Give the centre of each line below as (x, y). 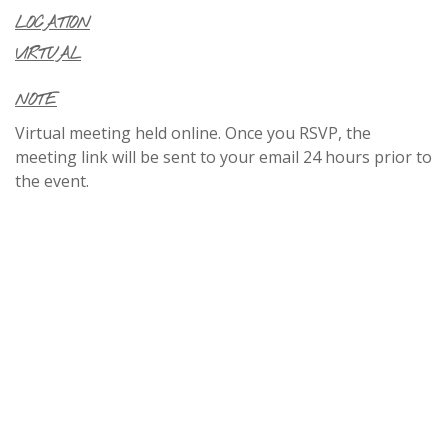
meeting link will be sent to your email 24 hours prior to (223, 156)
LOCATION (52, 23)
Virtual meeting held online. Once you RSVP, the (193, 132)
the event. (52, 180)
